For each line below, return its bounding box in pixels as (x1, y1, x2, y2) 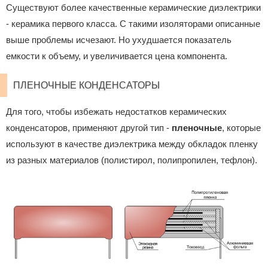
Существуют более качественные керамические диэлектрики (6, 2, 261, 13)
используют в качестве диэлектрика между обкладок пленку (6, 139, 258, 150)
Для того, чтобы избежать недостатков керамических (6, 106, 227, 117)
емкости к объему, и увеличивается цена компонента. (6, 51, 227, 62)
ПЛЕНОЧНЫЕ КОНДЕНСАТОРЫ (13, 80, 160, 90)
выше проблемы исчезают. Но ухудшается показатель (6, 35, 232, 45)
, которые (222, 123, 261, 133)
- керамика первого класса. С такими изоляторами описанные (6, 19, 260, 29)
